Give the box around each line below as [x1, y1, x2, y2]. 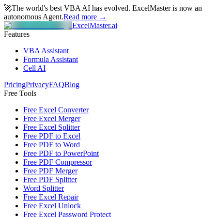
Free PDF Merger [23, 167, 77, 175]
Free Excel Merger [23, 114, 80, 123]
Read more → [63, 13, 107, 21]
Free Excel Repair [23, 193, 78, 201]
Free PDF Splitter [23, 175, 77, 184]
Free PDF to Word [23, 140, 80, 149]
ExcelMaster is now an [132, 4, 202, 12]
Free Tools [4, 89, 36, 97]
